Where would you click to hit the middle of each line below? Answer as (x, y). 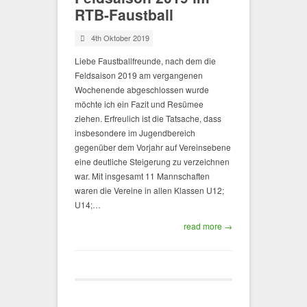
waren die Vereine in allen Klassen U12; (149, 190)
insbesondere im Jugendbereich (135, 133)
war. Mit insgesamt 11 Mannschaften (142, 176)
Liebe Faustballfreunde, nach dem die (145, 61)
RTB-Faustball (124, 14)
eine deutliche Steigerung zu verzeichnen (152, 161)
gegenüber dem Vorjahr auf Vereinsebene (153, 147)
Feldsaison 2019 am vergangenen (139, 75)
